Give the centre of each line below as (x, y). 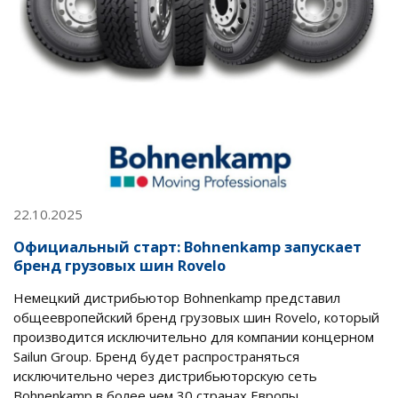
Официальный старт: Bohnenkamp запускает (187, 247)
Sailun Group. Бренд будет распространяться (156, 357)
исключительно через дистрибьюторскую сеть (165, 376)
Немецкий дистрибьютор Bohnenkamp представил (177, 298)
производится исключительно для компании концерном (194, 337)
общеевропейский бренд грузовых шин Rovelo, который (196, 318)
